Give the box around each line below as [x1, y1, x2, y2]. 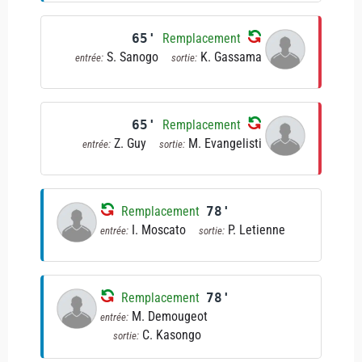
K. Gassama [200, 49, 262, 65]
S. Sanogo [107, 49, 158, 65]
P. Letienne [228, 222, 285, 238]
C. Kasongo [141, 327, 201, 343]
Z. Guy [114, 136, 146, 151]
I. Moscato [132, 222, 186, 238]
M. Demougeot [131, 309, 208, 324]
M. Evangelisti [188, 136, 262, 151]
